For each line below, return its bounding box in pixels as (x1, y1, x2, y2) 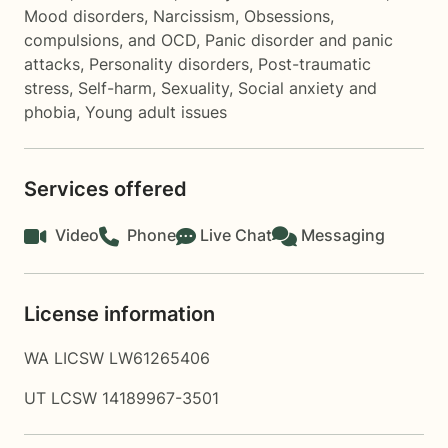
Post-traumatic (258, 54, 371, 74)
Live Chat (200, 225, 272, 245)
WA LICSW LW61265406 (24, 348, 210, 368)
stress (24, 78, 69, 98)
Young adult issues (85, 102, 227, 122)
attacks (24, 54, 80, 74)
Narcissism (153, 6, 235, 26)
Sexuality (161, 78, 229, 98)
